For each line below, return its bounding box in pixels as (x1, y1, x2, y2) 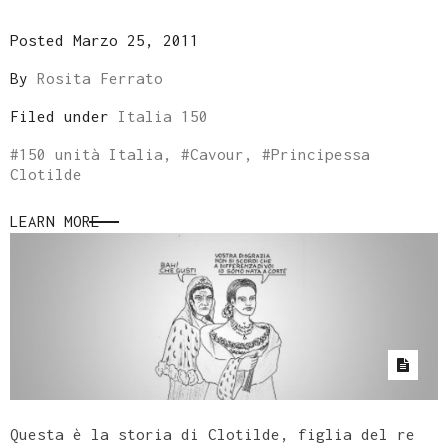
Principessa (271, 145, 370, 164)
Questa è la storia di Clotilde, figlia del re (10, 424, 415, 443)
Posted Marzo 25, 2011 (10, 31, 199, 50)
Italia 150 (118, 107, 208, 126)
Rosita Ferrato (37, 69, 163, 88)
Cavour (190, 145, 244, 164)
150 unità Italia (19, 145, 163, 164)
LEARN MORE (10, 212, 100, 231)
